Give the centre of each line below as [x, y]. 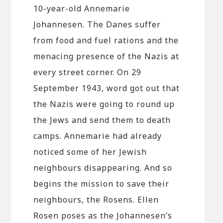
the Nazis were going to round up [104, 104]
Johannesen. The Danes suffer [97, 24]
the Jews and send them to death [102, 120]
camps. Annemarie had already [98, 136]
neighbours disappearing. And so [103, 167]
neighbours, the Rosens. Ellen [96, 199]
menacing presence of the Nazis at [107, 56]
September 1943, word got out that [107, 88]
